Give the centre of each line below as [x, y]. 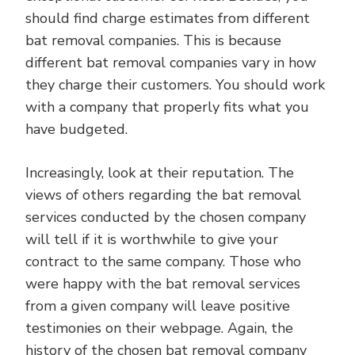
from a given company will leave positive [158, 306]
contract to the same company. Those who [163, 261]
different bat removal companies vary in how [171, 63]
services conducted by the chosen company [166, 217]
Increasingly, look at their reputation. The [160, 173]
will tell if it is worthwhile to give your [152, 239]
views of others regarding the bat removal [163, 195]
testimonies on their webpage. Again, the [159, 328]
